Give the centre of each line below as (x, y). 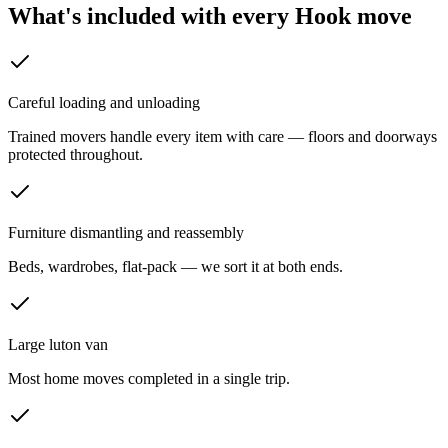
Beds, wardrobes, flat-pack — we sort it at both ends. (175, 267)
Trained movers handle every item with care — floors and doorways (222, 137)
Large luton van (58, 345)
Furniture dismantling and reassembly (126, 233)
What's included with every (151, 16)
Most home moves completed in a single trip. (149, 379)
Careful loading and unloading (104, 103)
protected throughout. (75, 155)
